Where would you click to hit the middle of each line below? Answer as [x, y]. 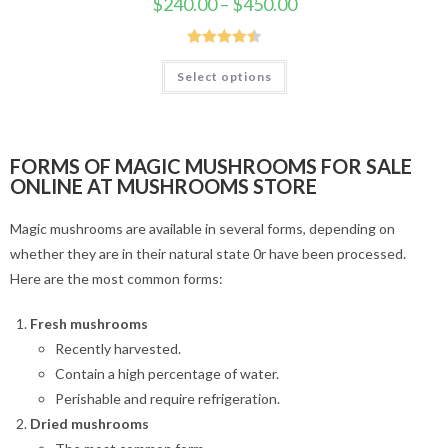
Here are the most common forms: [116, 279]
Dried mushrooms [89, 424]
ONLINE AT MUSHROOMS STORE [163, 186]
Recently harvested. [118, 349]
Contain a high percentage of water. [167, 374]
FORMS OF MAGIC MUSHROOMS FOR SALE [211, 166]
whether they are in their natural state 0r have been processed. [208, 254]
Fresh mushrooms [89, 324]
